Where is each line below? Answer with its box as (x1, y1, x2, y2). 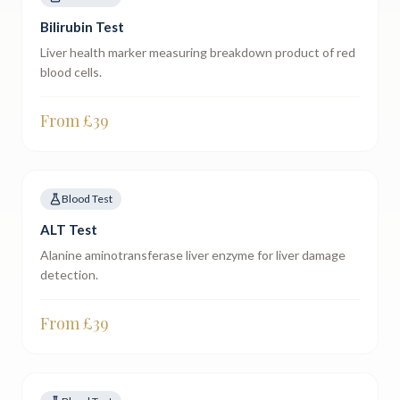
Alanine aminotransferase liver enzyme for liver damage (40, 247, 346, 262)
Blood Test (62, 192, 112, 205)
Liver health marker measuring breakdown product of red (40, 45, 355, 60)
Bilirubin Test (40, 19, 124, 35)
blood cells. (40, 64, 102, 79)
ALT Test (40, 221, 97, 237)
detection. (40, 267, 98, 282)
